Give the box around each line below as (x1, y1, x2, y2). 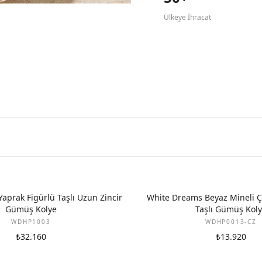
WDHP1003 (11, 218, 51, 226)
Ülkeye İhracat (164, 12, 211, 22)
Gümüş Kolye (5, 204, 57, 215)
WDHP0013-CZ (205, 218, 257, 226)
